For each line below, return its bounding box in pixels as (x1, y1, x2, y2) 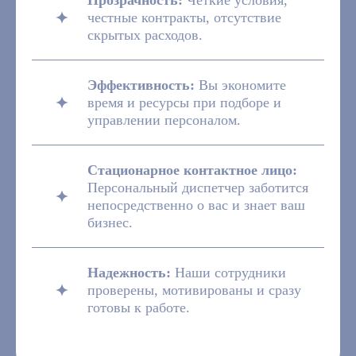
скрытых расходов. (87, 27, 203, 44)
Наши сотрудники (175, 265, 286, 281)
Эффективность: (87, 77, 195, 94)
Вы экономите (195, 77, 286, 94)
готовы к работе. (87, 300, 190, 316)
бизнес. (87, 215, 133, 231)
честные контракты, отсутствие (87, 10, 281, 26)
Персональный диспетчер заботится (87, 180, 308, 196)
